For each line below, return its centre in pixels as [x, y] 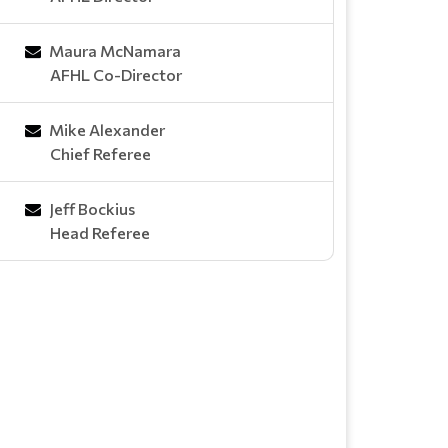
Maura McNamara [115, 50]
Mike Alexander [107, 129]
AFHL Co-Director [116, 74]
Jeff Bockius [92, 208]
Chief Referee [100, 153]
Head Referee [100, 232]
